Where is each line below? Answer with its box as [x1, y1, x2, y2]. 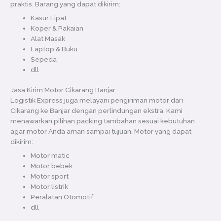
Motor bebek [31, 162, 73, 170]
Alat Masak [31, 34, 66, 42]
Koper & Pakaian [31, 24, 84, 32]
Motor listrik [31, 183, 69, 191]
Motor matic [31, 151, 70, 160]
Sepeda [31, 55, 57, 63]
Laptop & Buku [31, 44, 78, 53]
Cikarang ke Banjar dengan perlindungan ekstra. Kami [10, 107, 183, 115]
